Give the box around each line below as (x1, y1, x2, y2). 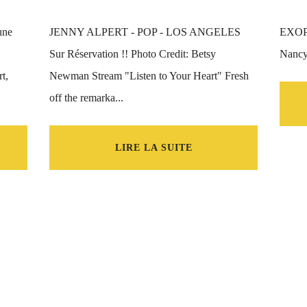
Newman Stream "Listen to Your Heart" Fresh (49, 70, 249, 82)
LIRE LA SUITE (114, 143, 193, 153)
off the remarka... (49, 92, 123, 103)
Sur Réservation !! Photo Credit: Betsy (49, 48, 216, 60)
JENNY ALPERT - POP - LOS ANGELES (49, 26, 241, 38)
